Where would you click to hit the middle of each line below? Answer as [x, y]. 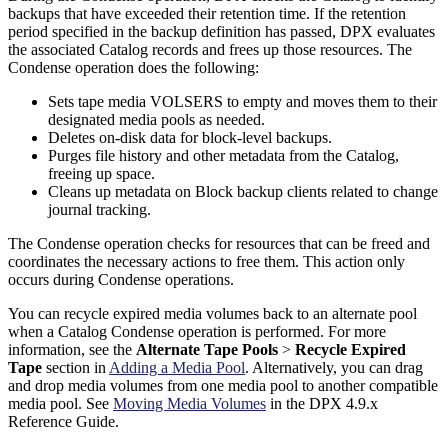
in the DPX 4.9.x [322, 404]
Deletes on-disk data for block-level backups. [190, 138]
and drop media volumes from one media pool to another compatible [223, 386]
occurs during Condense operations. [121, 280]
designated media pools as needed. [156, 120]
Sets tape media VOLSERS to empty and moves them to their [242, 102]
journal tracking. [99, 210]
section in [75, 368]
